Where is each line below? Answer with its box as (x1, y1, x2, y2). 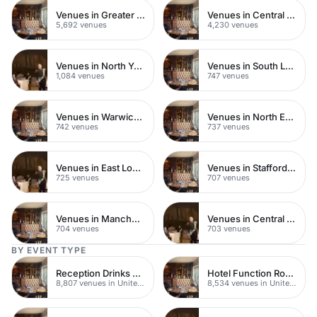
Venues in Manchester (132, 212, 140, 224)
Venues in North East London (285, 110, 294, 122)
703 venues (207, 223, 250, 234)
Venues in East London (132, 161, 141, 173)
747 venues (207, 70, 249, 81)
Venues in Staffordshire (287, 161, 296, 173)
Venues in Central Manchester (287, 212, 295, 224)
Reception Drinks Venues (132, 267, 141, 279)
